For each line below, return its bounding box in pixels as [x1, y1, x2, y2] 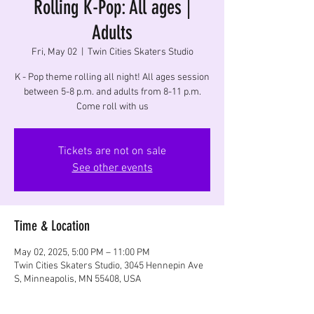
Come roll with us [76, 100, 149, 113]
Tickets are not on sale [58, 144, 166, 158]
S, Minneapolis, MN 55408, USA [14, 273, 141, 285]
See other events [71, 161, 153, 175]
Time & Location [14, 217, 90, 234]
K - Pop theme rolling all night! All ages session [15, 71, 210, 83]
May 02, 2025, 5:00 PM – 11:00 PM [14, 246, 150, 259]
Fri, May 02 [31, 46, 77, 58]
